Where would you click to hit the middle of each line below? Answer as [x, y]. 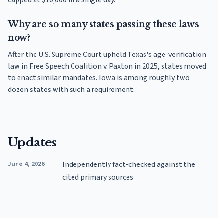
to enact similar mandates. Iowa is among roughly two [99, 78]
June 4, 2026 [26, 164]
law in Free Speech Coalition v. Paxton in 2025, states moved [107, 66]
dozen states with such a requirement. [71, 89]
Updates [32, 142]
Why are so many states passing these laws [103, 24]
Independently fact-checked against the [129, 164]
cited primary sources [98, 177]
